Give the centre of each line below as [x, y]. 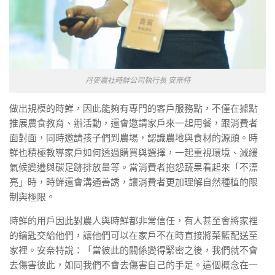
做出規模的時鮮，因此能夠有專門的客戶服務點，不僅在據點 [134, 108]
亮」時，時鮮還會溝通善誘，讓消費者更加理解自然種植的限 [134, 182]
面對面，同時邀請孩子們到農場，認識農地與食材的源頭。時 [134, 137]
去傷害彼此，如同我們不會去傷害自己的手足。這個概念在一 [134, 265]
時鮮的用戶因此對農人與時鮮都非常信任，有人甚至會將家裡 [134, 220]
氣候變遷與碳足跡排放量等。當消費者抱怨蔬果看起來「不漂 [134, 167]
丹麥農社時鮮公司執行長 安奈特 [137, 80]
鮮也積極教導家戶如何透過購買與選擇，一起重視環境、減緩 [134, 152]
